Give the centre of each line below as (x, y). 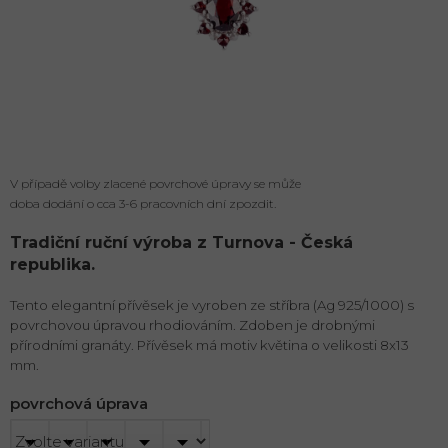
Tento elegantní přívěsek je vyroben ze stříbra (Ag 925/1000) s (212, 305)
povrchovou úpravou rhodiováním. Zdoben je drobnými (192, 325)
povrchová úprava (79, 404)
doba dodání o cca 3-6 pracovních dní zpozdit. (143, 204)
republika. (55, 265)
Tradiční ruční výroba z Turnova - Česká (181, 243)
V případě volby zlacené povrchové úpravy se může (155, 184)
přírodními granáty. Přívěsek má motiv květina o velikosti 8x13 (209, 345)
